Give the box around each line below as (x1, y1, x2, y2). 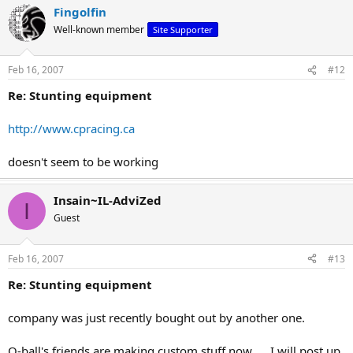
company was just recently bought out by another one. (8, 309, 305, 325)
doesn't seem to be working (8, 154, 158, 169)
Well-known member (54, 22, 144, 36)
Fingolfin (54, 3, 106, 20)
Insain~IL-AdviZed (54, 192, 162, 208)
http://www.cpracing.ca (8, 121, 135, 136)
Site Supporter (153, 23, 213, 35)
